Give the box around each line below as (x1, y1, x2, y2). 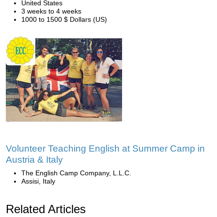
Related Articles (6, 202, 86, 216)
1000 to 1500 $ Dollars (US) (21, 15, 107, 23)
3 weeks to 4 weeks (21, 7, 81, 15)
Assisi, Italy (21, 177, 55, 185)
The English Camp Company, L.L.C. (21, 169, 131, 177)
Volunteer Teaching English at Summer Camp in (6, 143, 205, 154)
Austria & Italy (6, 155, 63, 165)
